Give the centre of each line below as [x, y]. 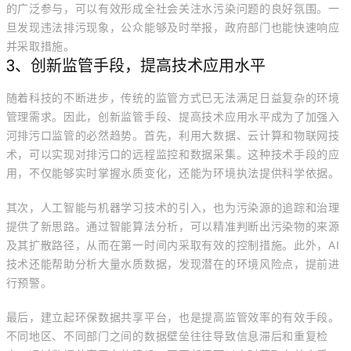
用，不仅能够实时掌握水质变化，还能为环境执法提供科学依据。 [173, 173]
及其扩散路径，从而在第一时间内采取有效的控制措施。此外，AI [173, 245]
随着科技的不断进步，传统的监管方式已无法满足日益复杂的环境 [173, 98]
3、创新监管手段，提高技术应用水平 [136, 66]
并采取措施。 [40, 46]
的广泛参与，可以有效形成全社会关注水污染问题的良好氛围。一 [173, 9]
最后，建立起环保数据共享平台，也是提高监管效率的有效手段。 [173, 317]
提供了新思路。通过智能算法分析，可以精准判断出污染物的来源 [173, 226]
